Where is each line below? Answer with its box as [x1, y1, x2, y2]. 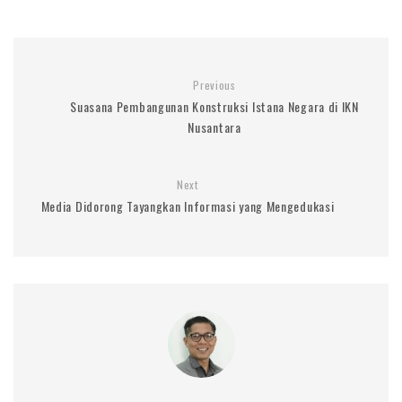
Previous [193, 76, 236, 92]
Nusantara [188, 117, 241, 136]
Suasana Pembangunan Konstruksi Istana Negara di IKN [70, 96, 359, 116]
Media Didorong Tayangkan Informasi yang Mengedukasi [40, 196, 335, 215]
